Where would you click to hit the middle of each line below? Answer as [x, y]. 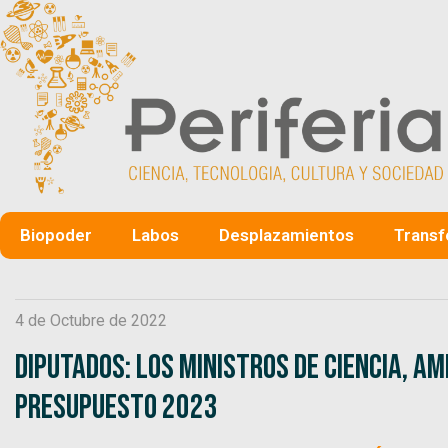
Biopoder [56, 234]
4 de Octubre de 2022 [91, 320]
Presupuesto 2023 [116, 407]
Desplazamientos [286, 234]
